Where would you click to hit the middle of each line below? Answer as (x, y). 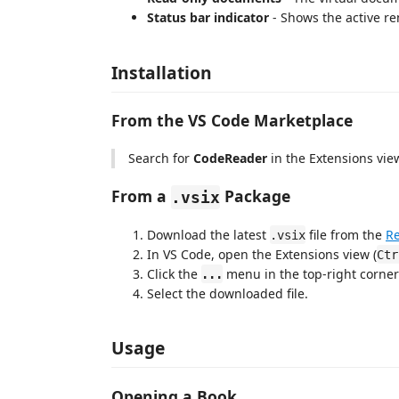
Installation (162, 72)
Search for (161, 158)
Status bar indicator (208, 17)
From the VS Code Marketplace (232, 120)
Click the (174, 273)
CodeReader (230, 158)
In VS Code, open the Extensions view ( (262, 254)
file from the (346, 234)
